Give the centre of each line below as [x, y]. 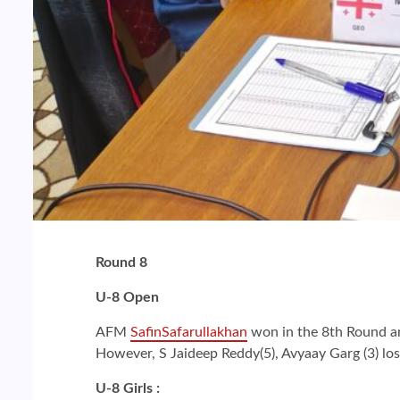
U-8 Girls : [128, 388]
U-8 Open [127, 297]
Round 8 [123, 262]
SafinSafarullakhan [189, 332]
